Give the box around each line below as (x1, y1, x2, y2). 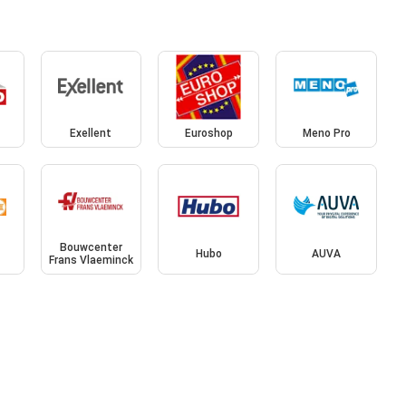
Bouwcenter (59, 240, 122, 254)
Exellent (70, 127, 112, 140)
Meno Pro (302, 127, 351, 140)
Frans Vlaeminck (48, 253, 133, 266)
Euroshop (184, 127, 233, 140)
